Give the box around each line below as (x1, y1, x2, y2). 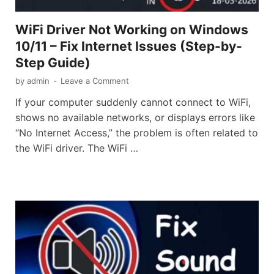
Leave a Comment (61, 75, 129, 86)
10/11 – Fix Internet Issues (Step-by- (15, 38, 242, 54)
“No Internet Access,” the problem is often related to (15, 126, 258, 139)
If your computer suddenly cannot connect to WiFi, (15, 95, 251, 108)
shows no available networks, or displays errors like (15, 111, 255, 124)
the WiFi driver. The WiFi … (15, 141, 138, 154)
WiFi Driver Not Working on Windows (15, 21, 248, 37)
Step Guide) (15, 54, 91, 70)
